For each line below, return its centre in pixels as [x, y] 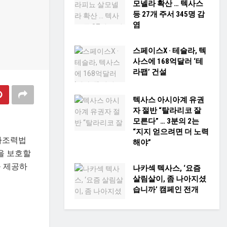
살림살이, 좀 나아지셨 [169, 179]
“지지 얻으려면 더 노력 [171, 131]
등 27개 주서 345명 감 [169, 14]
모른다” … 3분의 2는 [166, 121]
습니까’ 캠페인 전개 [166, 189]
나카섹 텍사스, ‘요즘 [167, 168]
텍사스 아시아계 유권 [168, 100]
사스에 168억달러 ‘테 [168, 61]
